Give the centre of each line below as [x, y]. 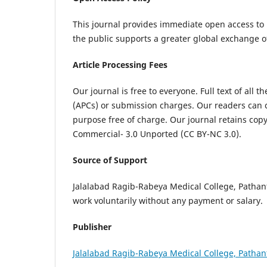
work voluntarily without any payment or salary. [168, 201]
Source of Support [110, 160]
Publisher [92, 227]
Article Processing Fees [120, 65]
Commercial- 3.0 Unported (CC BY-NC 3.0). [157, 134]
